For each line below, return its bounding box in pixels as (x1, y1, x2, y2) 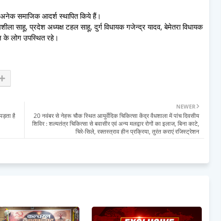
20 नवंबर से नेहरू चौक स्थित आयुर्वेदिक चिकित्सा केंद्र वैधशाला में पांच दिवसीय (34, 111, 199, 120)
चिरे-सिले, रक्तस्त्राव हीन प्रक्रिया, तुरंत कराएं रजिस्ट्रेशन (75, 127, 199, 136)
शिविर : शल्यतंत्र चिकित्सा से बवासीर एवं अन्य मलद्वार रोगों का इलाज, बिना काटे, (32, 119, 199, 128)
